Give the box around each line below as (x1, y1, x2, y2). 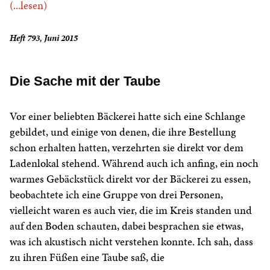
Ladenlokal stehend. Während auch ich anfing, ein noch (10, 155, 259, 171)
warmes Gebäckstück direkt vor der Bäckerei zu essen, (10, 171, 251, 187)
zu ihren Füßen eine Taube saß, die (10, 250, 165, 265)
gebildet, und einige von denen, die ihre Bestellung (10, 124, 236, 140)
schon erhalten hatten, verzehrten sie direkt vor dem (10, 140, 243, 155)
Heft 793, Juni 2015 (10, 32, 78, 45)
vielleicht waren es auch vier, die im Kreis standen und (10, 202, 252, 218)
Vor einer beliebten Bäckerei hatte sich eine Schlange (10, 108, 245, 124)
